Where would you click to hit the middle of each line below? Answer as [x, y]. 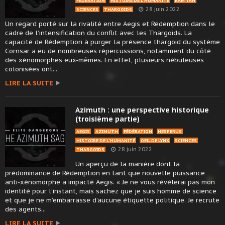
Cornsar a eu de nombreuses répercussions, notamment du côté [108, 51]
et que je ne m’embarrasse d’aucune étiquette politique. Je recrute [112, 200]
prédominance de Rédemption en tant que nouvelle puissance [105, 173]
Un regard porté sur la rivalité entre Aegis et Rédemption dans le [110, 24]
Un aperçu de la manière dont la [128, 164]
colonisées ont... [31, 69]
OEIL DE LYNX [155, 141]
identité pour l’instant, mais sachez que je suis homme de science [111, 191]
